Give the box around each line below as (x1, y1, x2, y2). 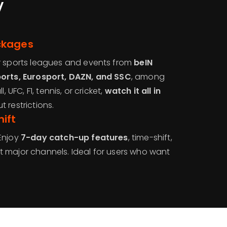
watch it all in (104, 85, 161, 97)
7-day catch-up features (20, 132, 128, 143)
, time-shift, (128, 132, 172, 143)
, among (131, 71, 165, 83)
